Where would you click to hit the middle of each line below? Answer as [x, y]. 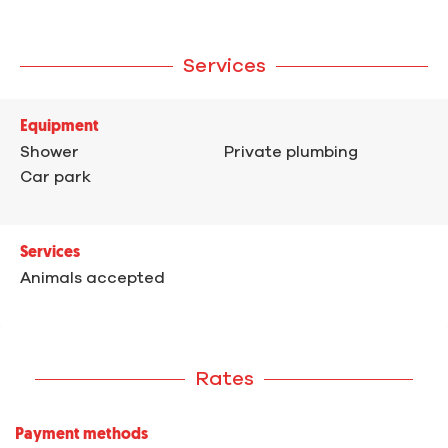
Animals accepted [92, 278]
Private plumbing [291, 152]
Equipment [59, 127]
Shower [49, 152]
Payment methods [81, 435]
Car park [55, 177]
